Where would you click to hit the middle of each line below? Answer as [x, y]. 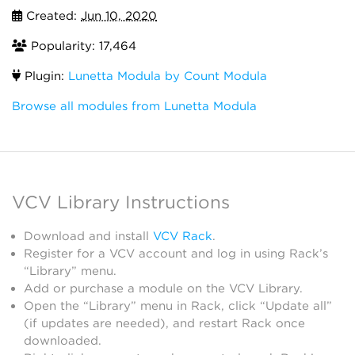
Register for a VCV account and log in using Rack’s [176, 254]
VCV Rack [183, 236]
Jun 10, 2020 [119, 16]
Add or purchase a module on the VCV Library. [163, 288]
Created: [52, 16]
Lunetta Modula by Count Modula [168, 76]
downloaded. [63, 341]
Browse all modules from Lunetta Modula [134, 106]
